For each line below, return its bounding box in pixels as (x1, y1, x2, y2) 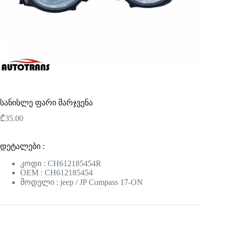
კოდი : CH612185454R (20, 159, 101, 168)
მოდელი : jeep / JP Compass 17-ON (20, 178, 143, 187)
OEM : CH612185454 (20, 168, 93, 177)
